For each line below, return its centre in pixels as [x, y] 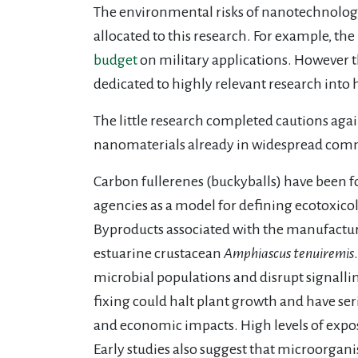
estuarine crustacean [159, 253]
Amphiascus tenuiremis [289, 253]
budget [117, 60]
